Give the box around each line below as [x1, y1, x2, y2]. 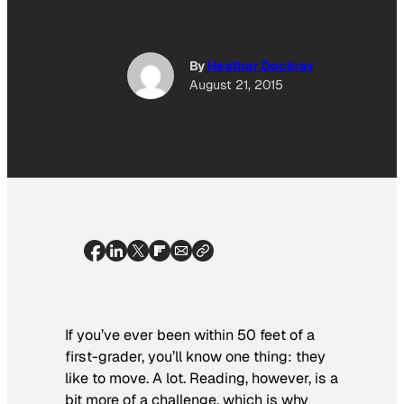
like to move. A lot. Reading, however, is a [65, 368, 338, 388]
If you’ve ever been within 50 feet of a [65, 325, 315, 344]
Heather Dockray [207, 58, 314, 75]
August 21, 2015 [189, 77, 283, 94]
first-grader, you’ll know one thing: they [65, 346, 326, 366]
